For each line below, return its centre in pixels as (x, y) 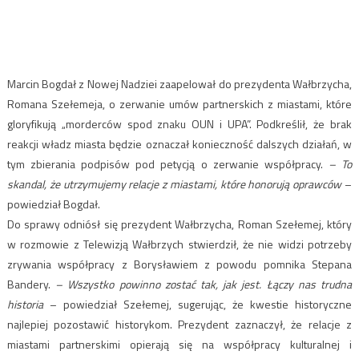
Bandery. (31, 284)
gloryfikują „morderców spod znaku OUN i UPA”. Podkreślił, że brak (179, 124)
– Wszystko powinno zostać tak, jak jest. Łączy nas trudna (204, 284)
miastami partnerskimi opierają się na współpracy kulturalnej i (179, 345)
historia (25, 305)
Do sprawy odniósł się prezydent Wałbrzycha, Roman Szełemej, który (179, 224)
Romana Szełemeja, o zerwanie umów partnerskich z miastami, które (179, 104)
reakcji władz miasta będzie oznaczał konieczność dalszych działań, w (179, 144)
